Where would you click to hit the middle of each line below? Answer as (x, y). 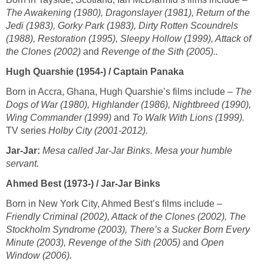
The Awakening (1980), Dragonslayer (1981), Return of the (128, 12)
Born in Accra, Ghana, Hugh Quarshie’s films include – (121, 91)
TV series (27, 130)
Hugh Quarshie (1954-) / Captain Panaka (95, 71)
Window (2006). (39, 255)
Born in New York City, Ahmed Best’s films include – (114, 203)
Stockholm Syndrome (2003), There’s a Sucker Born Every (128, 229)
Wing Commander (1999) (60, 117)
